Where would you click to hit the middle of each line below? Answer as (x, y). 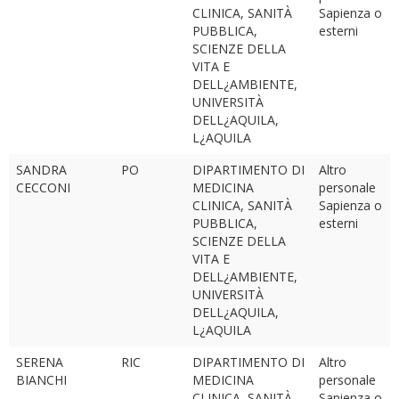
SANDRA (41, 170)
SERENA (40, 362)
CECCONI (43, 187)
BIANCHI (41, 380)
